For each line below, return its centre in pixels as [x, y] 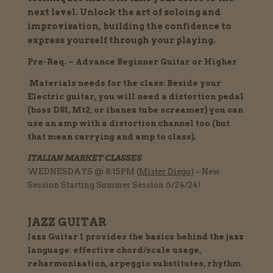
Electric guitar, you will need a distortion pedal [135, 97]
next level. [53, 12]
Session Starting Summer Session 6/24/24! [114, 185]
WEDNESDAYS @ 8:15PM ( [83, 172]
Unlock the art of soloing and [150, 12]
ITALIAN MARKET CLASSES [84, 158]
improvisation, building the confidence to [129, 27]
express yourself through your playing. [121, 41]
